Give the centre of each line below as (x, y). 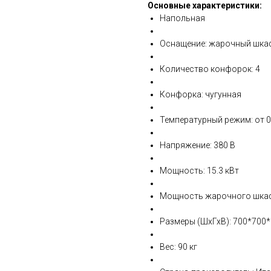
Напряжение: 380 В (198, 145)
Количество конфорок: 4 (210, 69)
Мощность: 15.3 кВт (199, 171)
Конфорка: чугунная (201, 94)
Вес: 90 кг (178, 247)
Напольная (182, 18)
